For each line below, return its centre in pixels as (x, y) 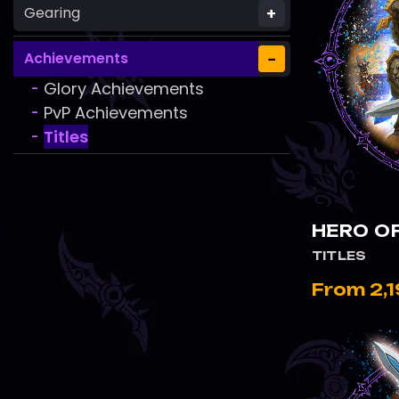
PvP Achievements (116, 113)
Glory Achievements (124, 89)
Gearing (52, 13)
